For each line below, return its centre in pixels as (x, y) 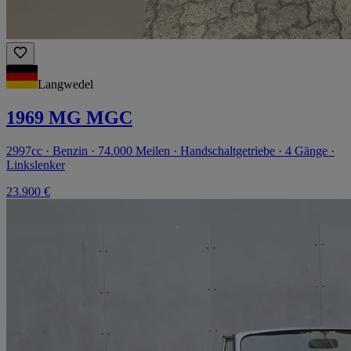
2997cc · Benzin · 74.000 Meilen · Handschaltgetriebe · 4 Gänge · (170, 150)
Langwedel (65, 85)
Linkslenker (36, 165)
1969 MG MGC (69, 118)
